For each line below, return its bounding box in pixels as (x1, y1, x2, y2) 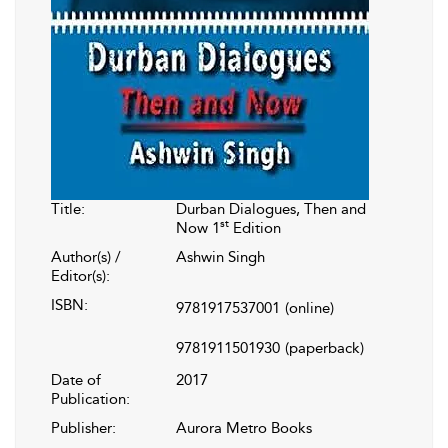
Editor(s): (51, 267, 110, 285)
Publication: (51, 390, 130, 408)
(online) (285, 299, 334, 317)
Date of (51, 371, 101, 389)
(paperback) (285, 339, 364, 357)
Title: (51, 200, 85, 218)
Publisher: (51, 419, 116, 437)
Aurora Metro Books (176, 419, 312, 437)
